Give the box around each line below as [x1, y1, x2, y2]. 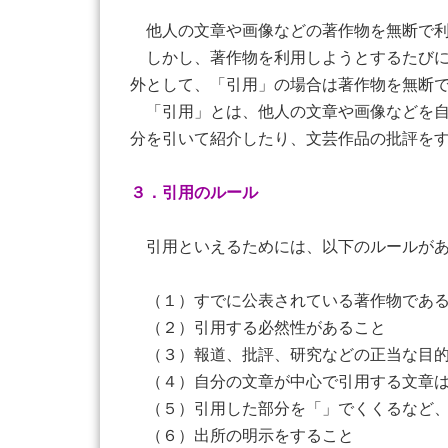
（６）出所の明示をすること [130, 427, 354, 444]
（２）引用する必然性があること [130, 319, 386, 336]
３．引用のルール [130, 184, 258, 201]
